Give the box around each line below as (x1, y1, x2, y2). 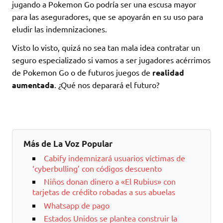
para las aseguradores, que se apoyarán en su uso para (12, 11, 203, 22)
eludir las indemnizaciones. (12, 24, 107, 34)
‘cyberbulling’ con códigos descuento (32, 163, 162, 173)
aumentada (12, 80, 54, 91)
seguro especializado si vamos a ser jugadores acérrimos (12, 55, 211, 65)
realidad (152, 67, 184, 78)
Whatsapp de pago (43, 200, 110, 210)
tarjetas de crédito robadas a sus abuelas (32, 187, 175, 197)
